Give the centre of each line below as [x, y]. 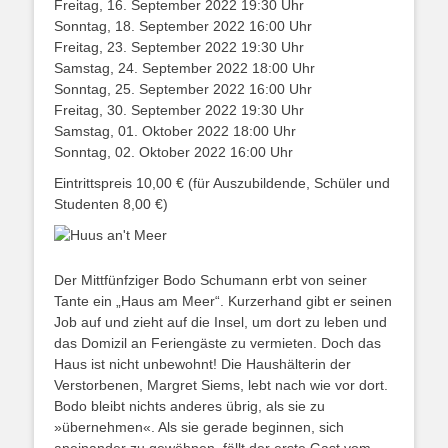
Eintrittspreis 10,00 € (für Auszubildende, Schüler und [222, 182]
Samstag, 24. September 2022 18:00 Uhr [184, 67]
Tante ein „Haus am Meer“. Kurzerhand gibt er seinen [223, 301]
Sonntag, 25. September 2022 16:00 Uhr [183, 88]
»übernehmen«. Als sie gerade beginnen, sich [199, 427]
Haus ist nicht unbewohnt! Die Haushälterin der [202, 364]
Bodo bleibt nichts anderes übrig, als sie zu [189, 406]
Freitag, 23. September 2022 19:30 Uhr [179, 46]
